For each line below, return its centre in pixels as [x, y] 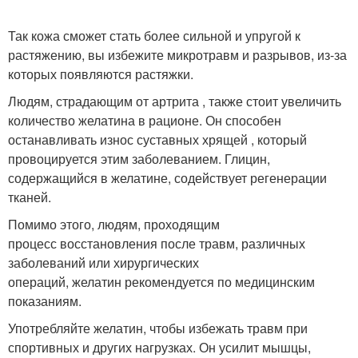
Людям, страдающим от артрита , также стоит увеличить [175, 101]
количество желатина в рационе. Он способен [145, 120]
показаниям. [45, 300]
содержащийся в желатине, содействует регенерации [167, 177]
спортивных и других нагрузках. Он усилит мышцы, [159, 347]
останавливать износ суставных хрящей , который [157, 139]
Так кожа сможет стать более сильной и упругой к [154, 35]
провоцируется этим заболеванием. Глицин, [139, 158]
